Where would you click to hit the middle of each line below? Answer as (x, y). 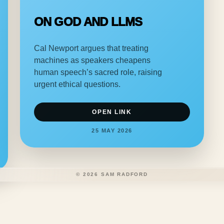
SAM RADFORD (124, 174)
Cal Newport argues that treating (91, 48)
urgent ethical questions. (77, 84)
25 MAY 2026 (112, 130)
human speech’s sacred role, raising (98, 72)
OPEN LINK (112, 112)
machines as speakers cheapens (92, 60)
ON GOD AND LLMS (88, 21)
